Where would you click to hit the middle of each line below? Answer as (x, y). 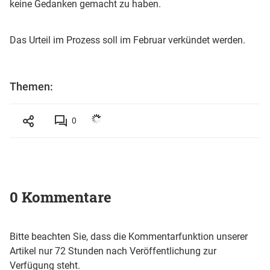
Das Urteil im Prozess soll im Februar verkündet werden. (127, 40)
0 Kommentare (61, 197)
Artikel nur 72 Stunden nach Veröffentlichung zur (113, 251)
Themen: (31, 86)
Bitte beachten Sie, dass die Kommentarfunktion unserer (129, 236)
